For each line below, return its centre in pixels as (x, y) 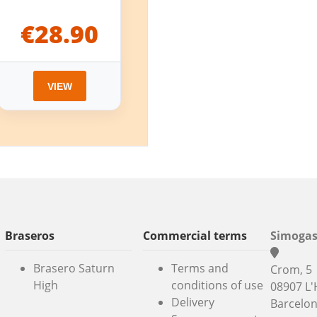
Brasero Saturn (74, 268)
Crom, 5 (291, 270)
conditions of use (218, 285)
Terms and (200, 268)
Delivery (193, 302)
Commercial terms (195, 236)
